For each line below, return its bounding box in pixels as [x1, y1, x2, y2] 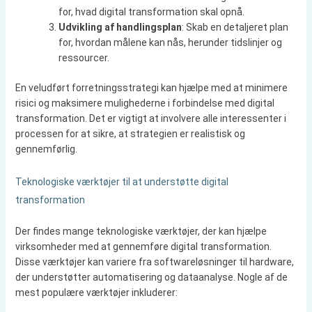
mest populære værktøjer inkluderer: [15, 286, 178, 298]
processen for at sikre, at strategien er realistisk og [15, 128, 245, 140]
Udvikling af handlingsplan [58, 22, 182, 33]
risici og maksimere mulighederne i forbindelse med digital [15, 97, 274, 109]
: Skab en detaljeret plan [181, 22, 288, 33]
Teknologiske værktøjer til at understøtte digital [15, 175, 228, 187]
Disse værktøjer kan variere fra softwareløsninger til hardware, [15, 256, 294, 267]
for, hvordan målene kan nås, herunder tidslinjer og [58, 37, 282, 49]
